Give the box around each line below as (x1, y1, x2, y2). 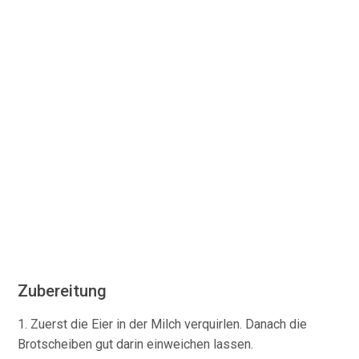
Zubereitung (18, 281, 107, 301)
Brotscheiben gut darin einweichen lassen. (18, 337, 254, 352)
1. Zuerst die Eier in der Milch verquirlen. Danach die (18, 317, 308, 332)
